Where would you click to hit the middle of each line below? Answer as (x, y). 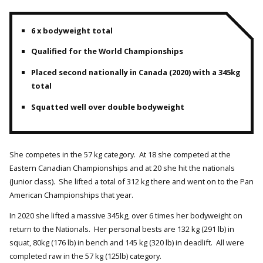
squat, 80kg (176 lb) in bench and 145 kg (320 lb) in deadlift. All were (127, 243)
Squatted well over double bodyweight (107, 107)
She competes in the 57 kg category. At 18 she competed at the (120, 154)
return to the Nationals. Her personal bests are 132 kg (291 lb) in (122, 229)
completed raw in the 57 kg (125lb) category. (85, 256)
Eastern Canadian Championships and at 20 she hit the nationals (122, 168)
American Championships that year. (71, 195)
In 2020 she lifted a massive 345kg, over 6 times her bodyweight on (126, 216)
